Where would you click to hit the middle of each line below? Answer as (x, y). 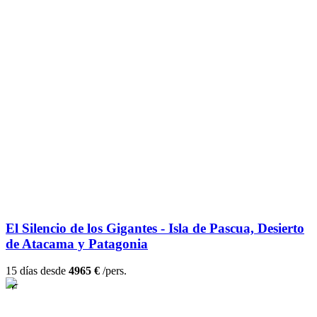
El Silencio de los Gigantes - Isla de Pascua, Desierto (155, 228)
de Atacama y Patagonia (77, 243)
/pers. (113, 271)
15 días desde (37, 271)
